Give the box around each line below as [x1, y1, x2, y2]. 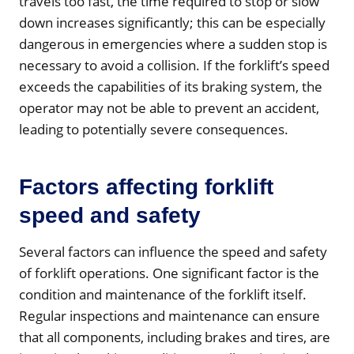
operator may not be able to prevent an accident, [19, 98, 319, 117]
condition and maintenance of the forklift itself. [19, 284, 307, 303]
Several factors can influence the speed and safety [19, 242, 327, 261]
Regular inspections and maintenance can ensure [19, 306, 320, 325]
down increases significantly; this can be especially [19, 13, 326, 32]
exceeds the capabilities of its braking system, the [19, 77, 322, 96]
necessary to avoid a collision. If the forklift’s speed [19, 55, 330, 74]
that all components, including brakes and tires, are [19, 327, 330, 346]
